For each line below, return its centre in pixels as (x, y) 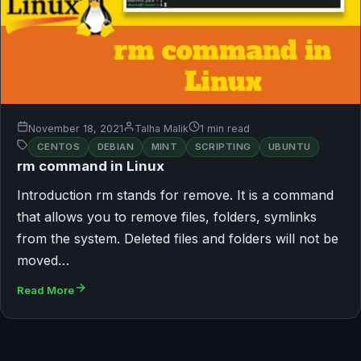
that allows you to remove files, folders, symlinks (167, 216)
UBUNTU (289, 146)
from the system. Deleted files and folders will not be (178, 238)
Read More (46, 290)
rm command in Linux (91, 166)
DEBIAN (116, 146)
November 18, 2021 (76, 129)
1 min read (225, 129)
